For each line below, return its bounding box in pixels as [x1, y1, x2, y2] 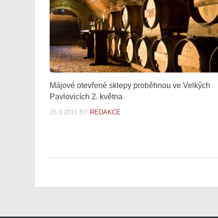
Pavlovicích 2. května [50, 92, 123, 101]
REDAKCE [90, 109, 121, 116]
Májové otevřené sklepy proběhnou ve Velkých [50, 81, 210, 90]
